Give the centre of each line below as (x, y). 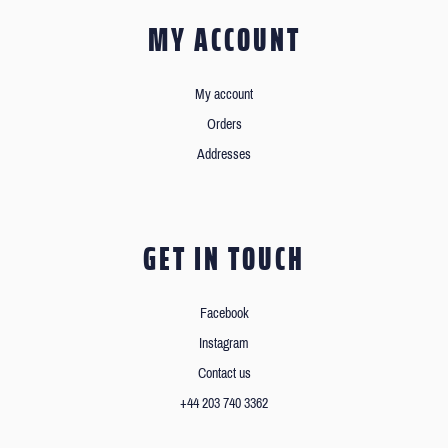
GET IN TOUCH (224, 259)
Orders (224, 125)
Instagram (224, 344)
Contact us (224, 374)
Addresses (224, 155)
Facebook (224, 314)
